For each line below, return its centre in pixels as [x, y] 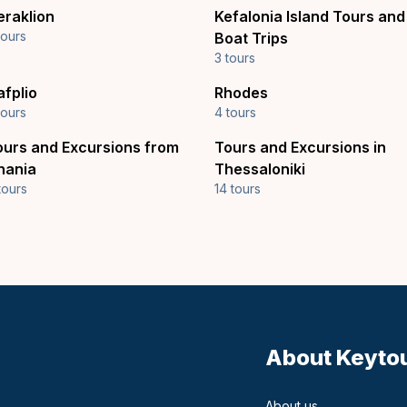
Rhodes [241, 93]
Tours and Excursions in [300, 147]
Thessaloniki [260, 169]
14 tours [238, 189]
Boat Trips [251, 38]
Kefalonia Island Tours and [310, 16]
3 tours [235, 58]
